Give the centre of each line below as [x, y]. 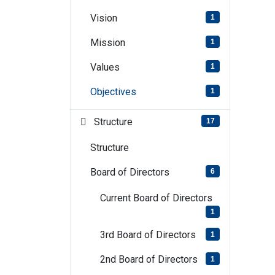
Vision [104, 18]
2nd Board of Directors [149, 260]
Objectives [113, 92]
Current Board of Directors [156, 198]
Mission [108, 43]
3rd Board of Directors [148, 235]
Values [105, 67]
